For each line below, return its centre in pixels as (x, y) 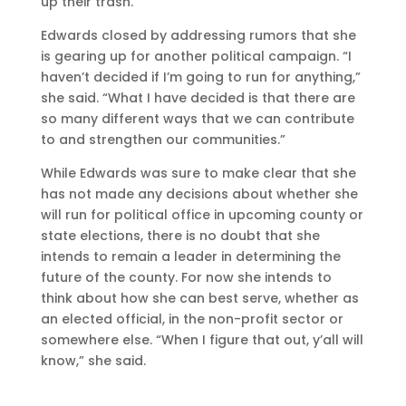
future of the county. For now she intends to (186, 278)
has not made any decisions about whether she (199, 194)
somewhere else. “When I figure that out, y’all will (202, 340)
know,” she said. (93, 361)
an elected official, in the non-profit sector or (192, 319)
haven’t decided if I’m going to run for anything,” (200, 77)
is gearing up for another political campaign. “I (196, 57)
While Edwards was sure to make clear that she (198, 174)
